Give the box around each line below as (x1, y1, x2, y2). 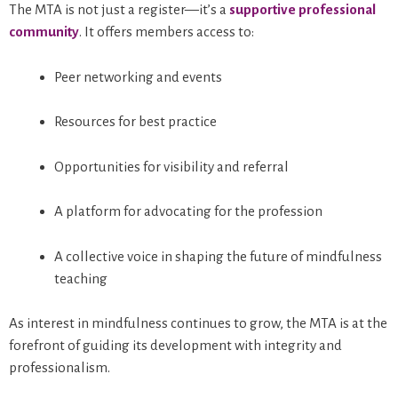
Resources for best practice (54, 114, 217, 130)
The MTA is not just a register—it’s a (9, 2, 229, 18)
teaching (54, 270, 107, 286)
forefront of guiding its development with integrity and (9, 338, 342, 354)
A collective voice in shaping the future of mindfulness (54, 248, 382, 264)
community (9, 24, 79, 40)
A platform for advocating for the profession (54, 203, 322, 219)
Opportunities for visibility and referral (54, 158, 289, 174)
